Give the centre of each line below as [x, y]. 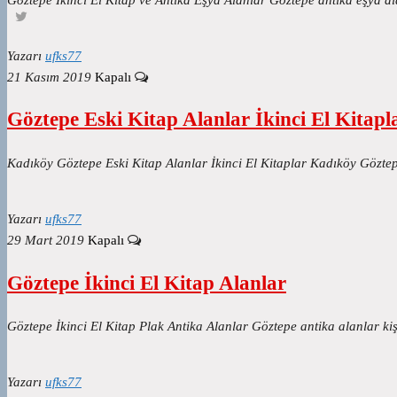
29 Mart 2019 [46, 240]
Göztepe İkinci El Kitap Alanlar [147, 283]
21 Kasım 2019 [49, 77]
